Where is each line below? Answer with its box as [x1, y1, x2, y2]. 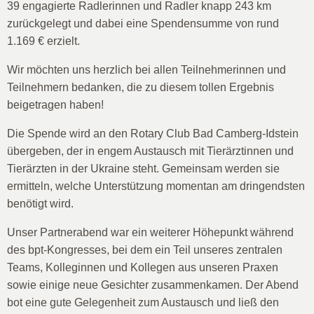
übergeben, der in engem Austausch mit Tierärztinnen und [7, 144, 294, 157]
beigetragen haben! [7, 97, 104, 111]
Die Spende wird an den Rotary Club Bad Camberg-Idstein [7, 126, 299, 139]
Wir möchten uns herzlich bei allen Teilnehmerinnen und [7, 62, 286, 76]
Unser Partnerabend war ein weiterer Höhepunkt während [7, 225, 294, 238]
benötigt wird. [7, 196, 74, 210]
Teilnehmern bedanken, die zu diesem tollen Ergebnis [7, 80, 274, 93]
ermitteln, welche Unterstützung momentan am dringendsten [7, 179, 305, 192]
